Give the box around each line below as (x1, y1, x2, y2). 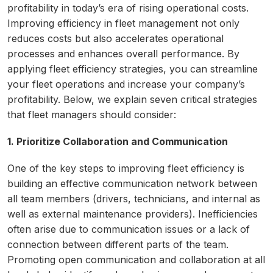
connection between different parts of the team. (7, 238, 229, 251)
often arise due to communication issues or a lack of (7, 223, 250, 236)
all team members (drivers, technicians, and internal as (7, 193, 260, 205)
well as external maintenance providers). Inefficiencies (7, 208, 258, 221)
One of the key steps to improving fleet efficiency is (7, 162, 244, 175)
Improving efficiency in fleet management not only (7, 16, 239, 29)
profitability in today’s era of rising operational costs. (7, 1, 249, 14)
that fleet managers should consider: (7, 108, 176, 121)
